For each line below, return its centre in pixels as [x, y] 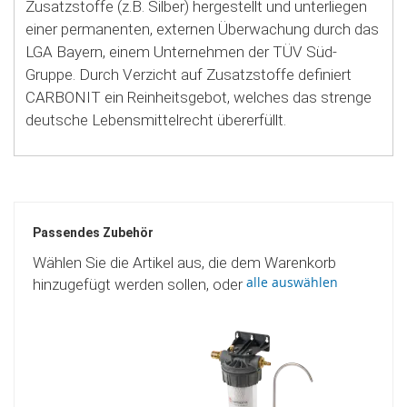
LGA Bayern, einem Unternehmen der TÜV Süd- [181, 51]
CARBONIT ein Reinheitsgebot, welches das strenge [199, 97]
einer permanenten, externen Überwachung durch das [202, 29]
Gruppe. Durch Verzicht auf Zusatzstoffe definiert [189, 74]
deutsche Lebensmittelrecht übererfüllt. [156, 119]
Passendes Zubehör [93, 232]
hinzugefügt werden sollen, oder [139, 284]
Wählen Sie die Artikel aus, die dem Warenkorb [184, 262]
